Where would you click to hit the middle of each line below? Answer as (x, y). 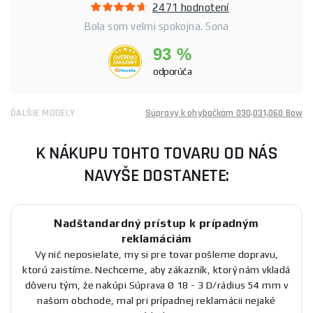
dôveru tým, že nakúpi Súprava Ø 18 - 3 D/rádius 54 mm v (156, 285)
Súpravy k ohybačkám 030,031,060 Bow (224, 113)
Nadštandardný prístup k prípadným (156, 223)
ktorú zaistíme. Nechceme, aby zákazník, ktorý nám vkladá (156, 269)
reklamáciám (156, 238)
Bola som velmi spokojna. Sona (156, 26)
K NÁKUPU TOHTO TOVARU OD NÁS (156, 153)
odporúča (173, 71)
